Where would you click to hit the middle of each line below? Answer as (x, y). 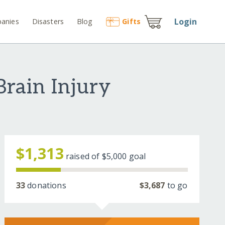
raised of (84, 156)
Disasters (48, 21)
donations (46, 186)
